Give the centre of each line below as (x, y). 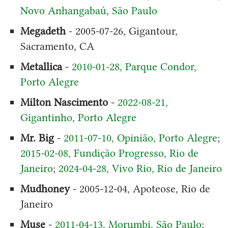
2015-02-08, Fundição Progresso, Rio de (109, 153)
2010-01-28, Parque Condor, (134, 66)
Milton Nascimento (64, 102)
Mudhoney (45, 188)
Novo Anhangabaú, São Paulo (89, 10)
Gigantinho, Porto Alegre (78, 117)
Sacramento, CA (57, 46)
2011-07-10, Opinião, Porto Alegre (140, 137)
